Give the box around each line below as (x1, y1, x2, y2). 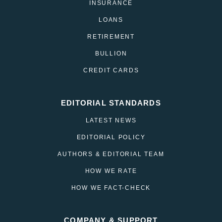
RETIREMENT (87, 33, 135, 41)
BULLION (95, 50, 127, 57)
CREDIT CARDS (83, 67, 139, 74)
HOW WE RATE (85, 167, 137, 175)
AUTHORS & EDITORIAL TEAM (57, 151, 165, 158)
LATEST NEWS (85, 117, 137, 124)
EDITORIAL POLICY (76, 134, 146, 141)
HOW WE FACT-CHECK (71, 184, 151, 192)
